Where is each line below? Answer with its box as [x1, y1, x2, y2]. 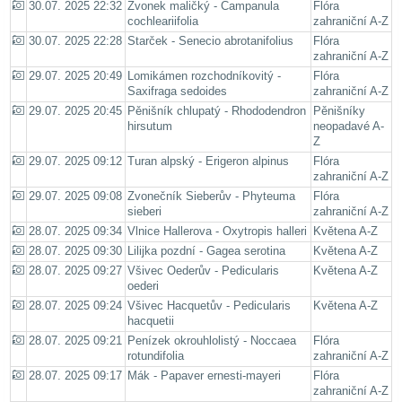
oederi [127, 280, 159, 293]
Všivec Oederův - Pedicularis [127, 265, 279, 278]
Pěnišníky [313, 105, 365, 118]
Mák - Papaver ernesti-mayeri [127, 370, 281, 383]
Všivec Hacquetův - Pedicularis [127, 300, 291, 313]
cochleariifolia [127, 15, 198, 29]
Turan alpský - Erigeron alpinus [127, 155, 289, 169]
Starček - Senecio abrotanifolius [127, 35, 293, 48]
